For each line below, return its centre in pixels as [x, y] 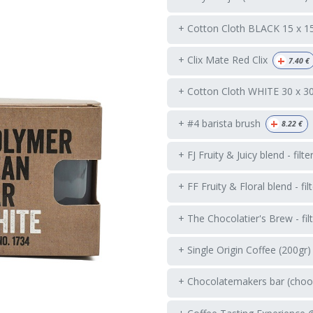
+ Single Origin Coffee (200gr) [245, 250]
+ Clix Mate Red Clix [223, 60]
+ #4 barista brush [219, 124]
